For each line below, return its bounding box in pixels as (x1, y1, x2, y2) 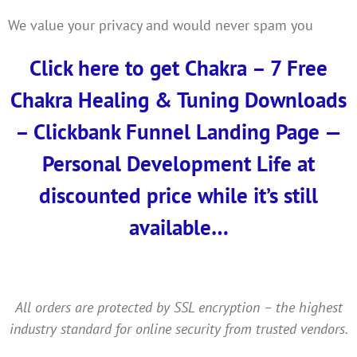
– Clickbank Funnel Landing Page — (15, 117, 342, 145)
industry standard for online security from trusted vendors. (9, 319, 348, 338)
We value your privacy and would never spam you (7, 15, 313, 34)
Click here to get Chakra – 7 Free (29, 53, 328, 81)
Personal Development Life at (42, 149, 315, 177)
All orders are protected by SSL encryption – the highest (14, 297, 343, 316)
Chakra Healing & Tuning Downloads (10, 85, 347, 113)
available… (128, 213, 229, 241)
